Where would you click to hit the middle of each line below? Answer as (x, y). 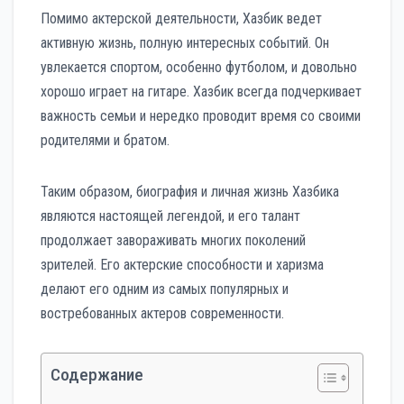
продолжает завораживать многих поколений (173, 240)
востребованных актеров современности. (162, 313)
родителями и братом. (105, 140)
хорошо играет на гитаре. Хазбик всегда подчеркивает (201, 91)
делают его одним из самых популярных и (165, 289)
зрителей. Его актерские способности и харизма (182, 264)
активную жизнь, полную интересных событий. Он (185, 42)
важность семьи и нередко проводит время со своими (201, 115)
